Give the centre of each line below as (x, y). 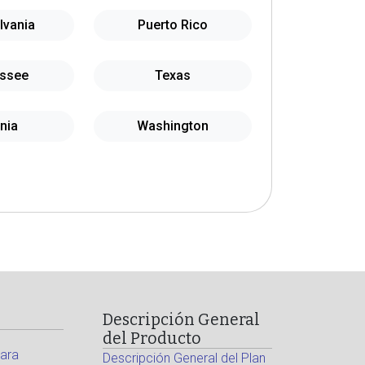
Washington (173, 126)
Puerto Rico (173, 25)
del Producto (152, 339)
